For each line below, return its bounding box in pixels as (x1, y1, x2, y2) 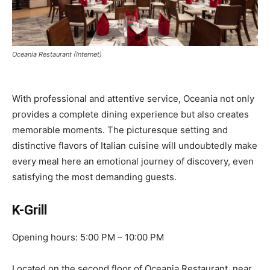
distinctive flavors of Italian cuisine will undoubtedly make (12, 139, 257, 151)
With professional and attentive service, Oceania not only (12, 92, 254, 104)
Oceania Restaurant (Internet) (12, 49, 102, 58)
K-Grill (12, 202, 47, 218)
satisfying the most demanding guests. (12, 171, 177, 183)
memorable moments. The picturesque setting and (12, 124, 228, 136)
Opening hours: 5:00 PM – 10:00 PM (12, 231, 164, 243)
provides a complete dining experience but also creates (12, 108, 249, 120)
